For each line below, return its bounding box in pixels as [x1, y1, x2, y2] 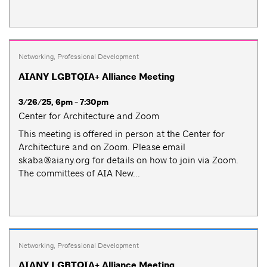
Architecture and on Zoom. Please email [18, 141, 185, 153]
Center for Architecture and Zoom [18, 110, 159, 122]
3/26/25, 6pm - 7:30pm [18, 96, 108, 108]
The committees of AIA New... [18, 167, 140, 179]
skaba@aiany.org [18, 154, 90, 166]
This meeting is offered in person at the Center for [18, 128, 225, 139]
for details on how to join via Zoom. [90, 154, 238, 166]
